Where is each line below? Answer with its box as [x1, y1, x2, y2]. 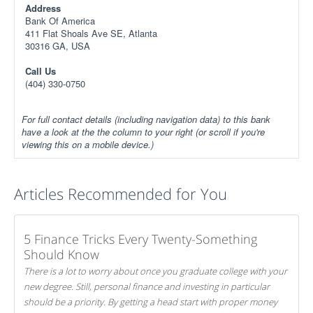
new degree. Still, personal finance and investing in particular [24, 279, 270, 293]
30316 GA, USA [25, 38, 90, 52]
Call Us [25, 64, 56, 78]
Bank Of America [25, 13, 95, 27]
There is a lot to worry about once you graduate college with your [24, 264, 287, 277]
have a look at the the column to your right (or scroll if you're [22, 124, 265, 138]
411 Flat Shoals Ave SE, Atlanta [25, 26, 157, 40]
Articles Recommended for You [14, 182, 227, 204]
